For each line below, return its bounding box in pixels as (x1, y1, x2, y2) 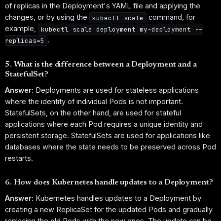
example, (5, 24, 38, 33)
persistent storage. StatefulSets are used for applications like (5, 131, 210, 140)
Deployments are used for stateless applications (34, 85, 199, 94)
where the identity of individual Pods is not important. (5, 97, 183, 106)
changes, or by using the (5, 13, 89, 22)
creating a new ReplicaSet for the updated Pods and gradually (5, 205, 213, 214)
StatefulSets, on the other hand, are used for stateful (5, 108, 181, 117)
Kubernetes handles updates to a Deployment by (34, 193, 201, 202)
